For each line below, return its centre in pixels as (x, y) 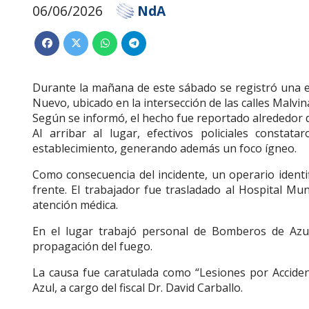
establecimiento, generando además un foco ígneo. (165, 148)
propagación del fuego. (92, 246)
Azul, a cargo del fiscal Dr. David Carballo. (138, 288)
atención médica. (75, 205)
